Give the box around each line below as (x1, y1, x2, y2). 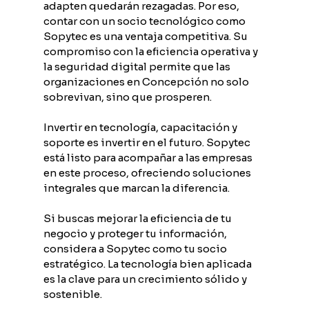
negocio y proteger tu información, (43, 226, 229, 240)
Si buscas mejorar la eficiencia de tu (43, 211, 234, 225)
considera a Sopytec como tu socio (43, 241, 229, 255)
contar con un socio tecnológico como (43, 14, 248, 28)
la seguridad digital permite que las (43, 59, 232, 73)
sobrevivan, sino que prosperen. (43, 90, 212, 103)
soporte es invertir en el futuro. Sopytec (43, 135, 252, 149)
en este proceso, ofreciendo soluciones (43, 166, 253, 179)
